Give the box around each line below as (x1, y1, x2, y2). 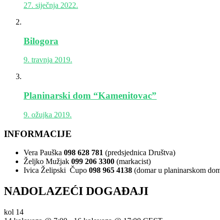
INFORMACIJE (4, 128, 72, 139)
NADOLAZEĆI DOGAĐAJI (4, 185, 148, 198)
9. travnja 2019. (24, 55, 72, 64)
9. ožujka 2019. (24, 110, 72, 119)
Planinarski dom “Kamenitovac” (24, 90, 157, 101)
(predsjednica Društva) (103, 148, 175, 157)
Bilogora (24, 35, 58, 46)
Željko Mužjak (24, 157, 71, 166)
